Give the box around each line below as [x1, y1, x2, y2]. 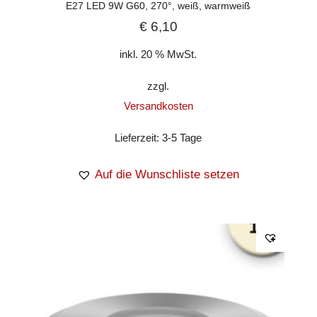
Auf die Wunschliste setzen [95, 167, 240, 181]
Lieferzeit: [115, 131, 163, 144]
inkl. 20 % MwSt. [120, 48, 197, 61]
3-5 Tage [162, 131, 202, 144]
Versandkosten [123, 99, 193, 112]
